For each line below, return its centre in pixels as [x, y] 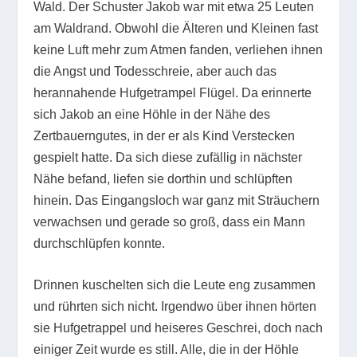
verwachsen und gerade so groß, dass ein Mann [170, 222]
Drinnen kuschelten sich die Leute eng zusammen [175, 285]
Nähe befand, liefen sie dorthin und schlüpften [163, 178]
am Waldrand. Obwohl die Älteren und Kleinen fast [176, 28]
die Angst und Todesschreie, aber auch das [155, 71]
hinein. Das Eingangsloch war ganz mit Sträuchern [177, 200]
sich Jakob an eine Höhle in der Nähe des [152, 114]
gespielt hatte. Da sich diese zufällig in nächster [168, 157]
